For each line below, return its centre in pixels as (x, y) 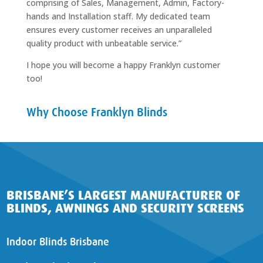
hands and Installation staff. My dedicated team (118, 16)
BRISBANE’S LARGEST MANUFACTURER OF (124, 195)
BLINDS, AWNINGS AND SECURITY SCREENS (126, 208)
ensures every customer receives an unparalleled (119, 30)
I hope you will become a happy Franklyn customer (123, 65)
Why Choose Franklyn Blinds (97, 112)
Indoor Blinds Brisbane (58, 242)
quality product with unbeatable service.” (104, 43)
